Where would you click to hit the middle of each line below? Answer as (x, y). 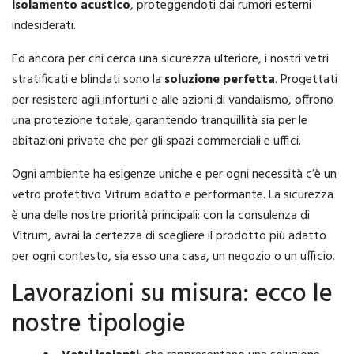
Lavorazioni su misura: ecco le (172, 295)
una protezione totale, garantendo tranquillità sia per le (160, 121)
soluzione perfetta (220, 80)
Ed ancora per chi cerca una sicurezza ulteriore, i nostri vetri (170, 60)
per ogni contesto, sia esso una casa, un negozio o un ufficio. (173, 257)
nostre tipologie (99, 325)
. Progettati (306, 80)
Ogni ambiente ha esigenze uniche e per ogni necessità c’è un (174, 175)
